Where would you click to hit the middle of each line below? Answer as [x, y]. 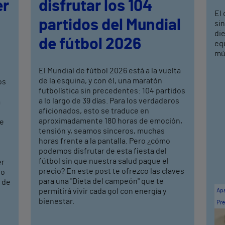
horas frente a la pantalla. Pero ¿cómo [105, 141]
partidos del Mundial [110, 25]
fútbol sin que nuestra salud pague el [104, 161]
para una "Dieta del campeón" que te [101, 181]
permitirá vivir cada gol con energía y [103, 191]
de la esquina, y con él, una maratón [101, 81]
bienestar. [58, 201]
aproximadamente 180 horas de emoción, [111, 121]
